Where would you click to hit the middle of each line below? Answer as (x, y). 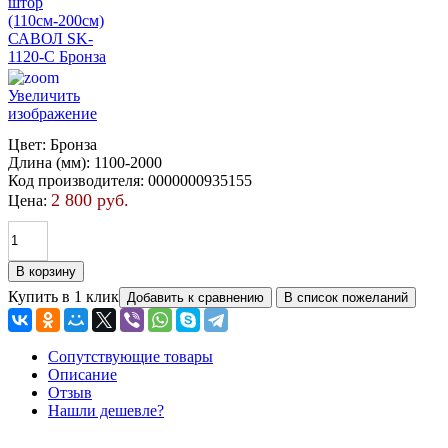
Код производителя (74, 180)
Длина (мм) (47, 162)
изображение (52, 113)
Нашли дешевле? (106, 410)
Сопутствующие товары (130, 356)
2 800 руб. (90, 199)
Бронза (73, 144)
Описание (82, 374)
